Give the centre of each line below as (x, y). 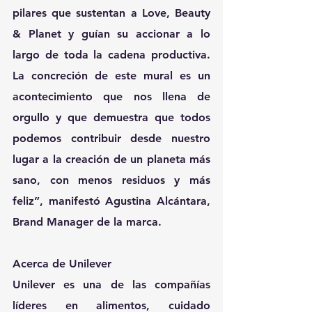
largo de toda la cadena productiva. (111, 54)
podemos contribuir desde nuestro (111, 138)
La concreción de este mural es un (111, 75)
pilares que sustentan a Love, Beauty (111, 13)
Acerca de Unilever (62, 263)
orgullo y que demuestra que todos (111, 117)
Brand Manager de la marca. (87, 221)
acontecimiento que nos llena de (111, 96)
